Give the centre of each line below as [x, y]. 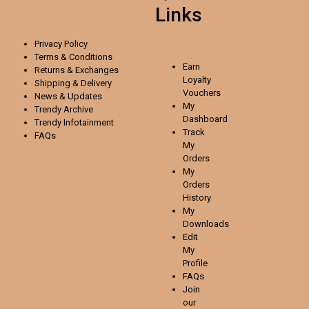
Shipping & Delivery [73, 83]
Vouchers [202, 92]
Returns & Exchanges [77, 70]
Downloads [206, 223]
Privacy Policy [61, 43]
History [197, 197]
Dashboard [205, 119]
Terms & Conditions [73, 57]
